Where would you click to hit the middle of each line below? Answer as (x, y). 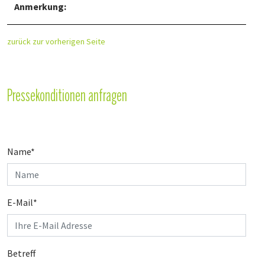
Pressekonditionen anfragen (67, 97)
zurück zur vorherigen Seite (56, 41)
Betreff (21, 253)
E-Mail (20, 202)
